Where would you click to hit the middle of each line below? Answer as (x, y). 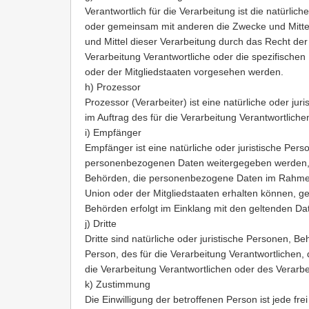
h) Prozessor (113, 87)
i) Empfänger (113, 133)
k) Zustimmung (118, 285)
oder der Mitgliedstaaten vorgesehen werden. (184, 72)
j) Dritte (101, 224)
